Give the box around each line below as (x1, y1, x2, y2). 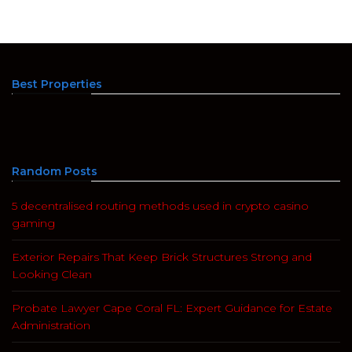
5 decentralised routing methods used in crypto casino (12, 199, 309, 213)
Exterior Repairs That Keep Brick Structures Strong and (12, 250, 312, 264)
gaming (12, 216, 55, 230)
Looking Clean (12, 267, 92, 281)
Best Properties (12, 77, 102, 91)
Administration (12, 318, 90, 332)
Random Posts (12, 164, 97, 178)
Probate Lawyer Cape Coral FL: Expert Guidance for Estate (12, 301, 332, 315)
